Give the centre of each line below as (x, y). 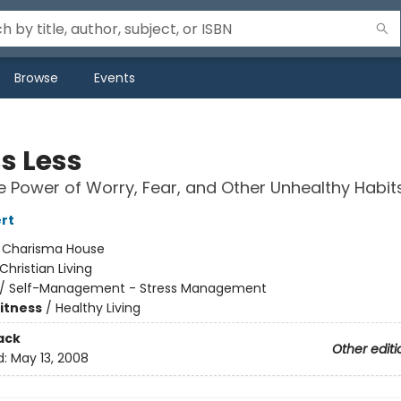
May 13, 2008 (49, 358)
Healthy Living (98, 308)
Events (115, 78)
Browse (36, 78)
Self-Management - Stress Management (137, 288)
